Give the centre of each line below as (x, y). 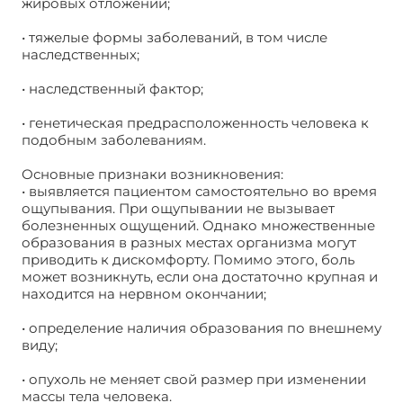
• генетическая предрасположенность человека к (195, 122)
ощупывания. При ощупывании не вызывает (178, 208)
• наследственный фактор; (112, 88)
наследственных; (81, 54)
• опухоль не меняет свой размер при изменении (194, 379)
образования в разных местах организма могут (189, 242)
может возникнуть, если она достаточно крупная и (200, 276)
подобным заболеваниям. (114, 139)
